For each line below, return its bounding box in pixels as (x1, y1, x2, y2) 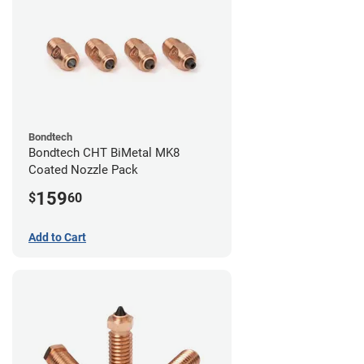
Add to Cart (28, 230, 86, 244)
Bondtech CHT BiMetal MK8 (28, 145, 180, 160)
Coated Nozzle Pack (28, 162, 138, 177)
